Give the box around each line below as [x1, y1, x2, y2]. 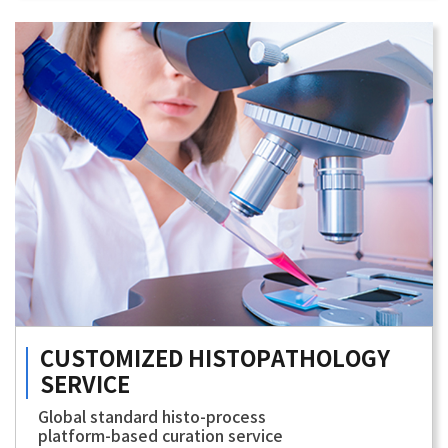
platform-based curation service [38, 427, 283, 446]
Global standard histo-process [38, 408, 266, 427]
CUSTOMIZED [40, 346, 188, 373]
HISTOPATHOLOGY [188, 346, 390, 373]
